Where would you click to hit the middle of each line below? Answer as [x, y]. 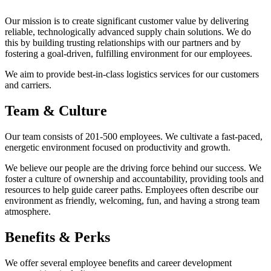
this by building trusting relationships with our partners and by [123, 43]
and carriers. [28, 85]
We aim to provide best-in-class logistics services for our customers [132, 74]
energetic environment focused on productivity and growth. [118, 148]
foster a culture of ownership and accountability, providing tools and [134, 179]
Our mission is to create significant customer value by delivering [127, 21]
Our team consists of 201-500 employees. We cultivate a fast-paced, [134, 137]
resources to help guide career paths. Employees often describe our [132, 190]
